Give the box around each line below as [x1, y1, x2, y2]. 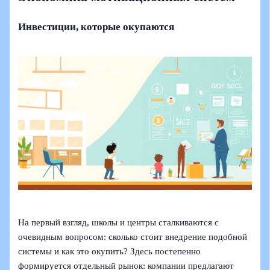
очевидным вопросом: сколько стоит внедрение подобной [18, 232, 248, 242]
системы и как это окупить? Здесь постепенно [18, 246, 201, 257]
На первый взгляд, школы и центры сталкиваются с [18, 218, 219, 228]
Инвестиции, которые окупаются [18, 20, 175, 33]
